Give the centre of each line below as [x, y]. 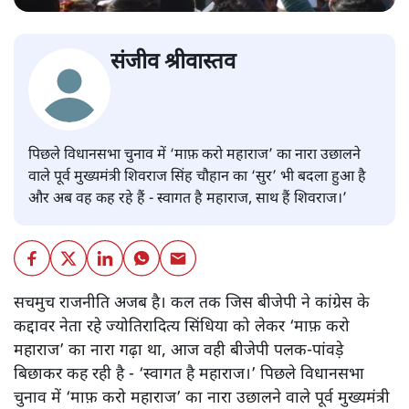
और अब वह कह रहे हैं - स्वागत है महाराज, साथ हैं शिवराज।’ [188, 200]
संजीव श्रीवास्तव [173, 63]
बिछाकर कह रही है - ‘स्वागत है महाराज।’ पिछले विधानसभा [189, 375]
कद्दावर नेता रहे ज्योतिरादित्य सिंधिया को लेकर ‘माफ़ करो [182, 328]
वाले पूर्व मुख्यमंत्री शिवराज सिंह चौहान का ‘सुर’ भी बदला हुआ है [197, 178]
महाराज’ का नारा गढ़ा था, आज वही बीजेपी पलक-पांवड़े [178, 351]
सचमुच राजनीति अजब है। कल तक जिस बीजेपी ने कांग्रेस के [192, 304]
